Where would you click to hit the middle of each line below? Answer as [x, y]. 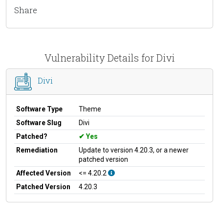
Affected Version [44, 173]
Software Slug [39, 122]
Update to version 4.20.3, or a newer [134, 150]
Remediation [37, 150]
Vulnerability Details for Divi [109, 57]
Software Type [39, 109]
